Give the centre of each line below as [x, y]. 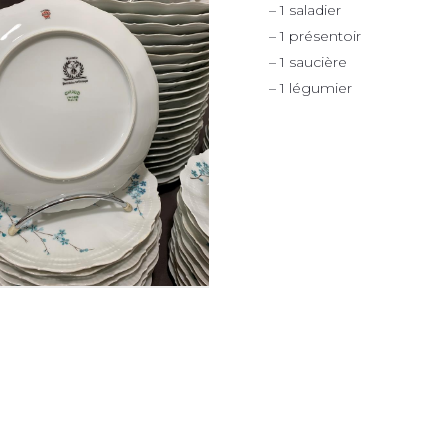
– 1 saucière [308, 62]
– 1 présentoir [315, 36]
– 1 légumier [310, 88]
